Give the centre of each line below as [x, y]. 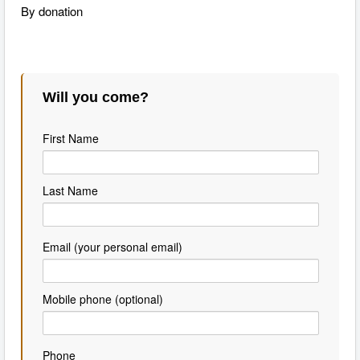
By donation [52, 10]
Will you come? [96, 97]
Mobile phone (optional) [103, 299]
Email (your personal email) [112, 246]
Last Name [70, 190]
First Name [71, 138]
